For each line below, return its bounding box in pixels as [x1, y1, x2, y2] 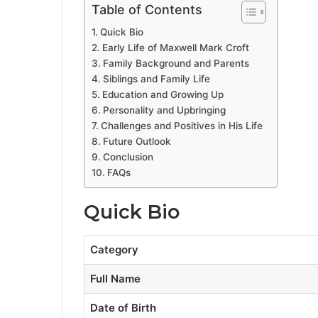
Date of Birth [89, 300, 156, 314]
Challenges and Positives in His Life [100, 120, 263, 132]
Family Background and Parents [102, 57, 249, 70]
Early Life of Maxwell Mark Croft [102, 42, 249, 54]
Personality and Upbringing [102, 104, 226, 116]
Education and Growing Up [102, 89, 224, 101]
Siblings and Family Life [102, 73, 210, 85]
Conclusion [102, 151, 153, 163]
